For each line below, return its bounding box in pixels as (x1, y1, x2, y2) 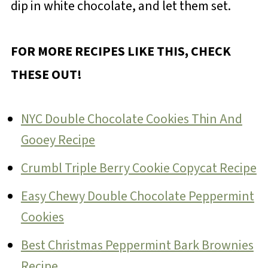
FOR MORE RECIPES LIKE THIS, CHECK (10, 42, 231, 62)
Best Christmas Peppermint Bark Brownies (20, 236, 254, 255)
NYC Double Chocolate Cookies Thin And (20, 109, 242, 129)
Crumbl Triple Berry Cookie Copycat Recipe (20, 159, 257, 178)
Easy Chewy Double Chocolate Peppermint (20, 187, 254, 206)
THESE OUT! (10, 65, 82, 85)
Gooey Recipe (20, 130, 95, 150)
